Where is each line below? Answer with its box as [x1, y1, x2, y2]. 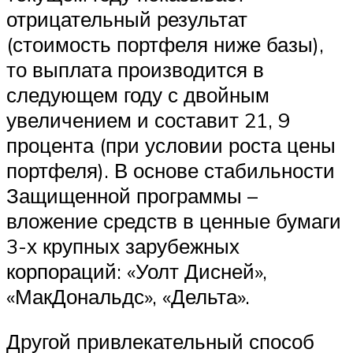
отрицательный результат [6, 6, 247, 32]
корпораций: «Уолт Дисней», [6, 258, 267, 284]
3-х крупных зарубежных [6, 232, 240, 258]
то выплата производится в [6, 56, 264, 82]
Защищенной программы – [6, 182, 258, 208]
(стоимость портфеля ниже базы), [6, 31, 324, 57]
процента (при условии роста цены [6, 132, 336, 158]
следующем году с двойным [6, 81, 269, 107]
